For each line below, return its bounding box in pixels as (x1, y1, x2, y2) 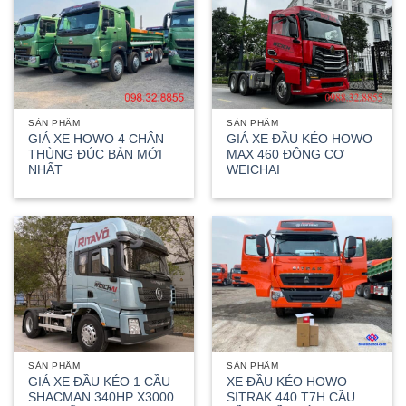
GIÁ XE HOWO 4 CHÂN (28, 132, 165, 147)
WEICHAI (227, 163, 281, 178)
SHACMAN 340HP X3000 (28, 390, 175, 404)
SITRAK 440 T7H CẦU (227, 390, 356, 404)
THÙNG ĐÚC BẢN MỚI (28, 148, 163, 162)
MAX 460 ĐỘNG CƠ (227, 148, 345, 162)
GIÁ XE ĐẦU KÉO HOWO (227, 132, 373, 147)
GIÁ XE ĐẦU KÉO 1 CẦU (28, 374, 171, 389)
